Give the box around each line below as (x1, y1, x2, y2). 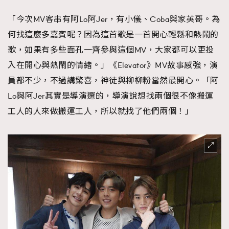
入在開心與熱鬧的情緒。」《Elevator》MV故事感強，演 (8, 60, 218, 71)
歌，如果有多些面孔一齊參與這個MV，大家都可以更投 (8, 44, 214, 55)
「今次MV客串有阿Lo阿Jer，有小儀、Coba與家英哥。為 (8, 14, 220, 25)
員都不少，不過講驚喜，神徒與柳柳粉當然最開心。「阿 (8, 75, 219, 86)
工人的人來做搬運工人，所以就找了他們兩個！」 (8, 106, 193, 117)
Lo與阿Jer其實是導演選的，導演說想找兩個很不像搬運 (8, 90, 214, 101)
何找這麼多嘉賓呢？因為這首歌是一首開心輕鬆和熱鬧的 (8, 29, 219, 40)
